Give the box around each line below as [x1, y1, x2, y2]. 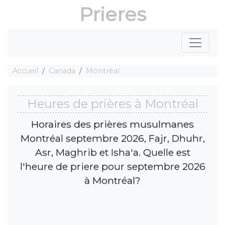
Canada [49, 66, 75, 75]
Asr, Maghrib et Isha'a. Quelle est [35, 146, 190, 158]
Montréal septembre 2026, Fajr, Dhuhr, [20, 132, 205, 144]
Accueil [13, 66, 38, 75]
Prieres [79, 3, 146, 26]
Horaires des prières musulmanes [31, 118, 194, 130]
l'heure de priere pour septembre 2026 [20, 160, 205, 172]
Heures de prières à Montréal [27, 96, 198, 111]
